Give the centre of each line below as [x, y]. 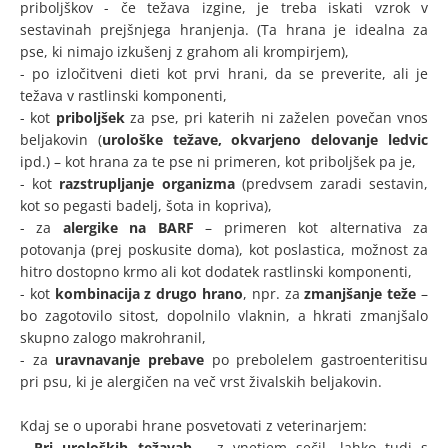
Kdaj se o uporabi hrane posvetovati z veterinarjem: [195, 426]
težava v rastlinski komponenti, [125, 96]
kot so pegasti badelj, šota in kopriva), [146, 206]
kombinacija [97, 294]
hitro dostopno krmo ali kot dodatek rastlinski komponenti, [218, 272]
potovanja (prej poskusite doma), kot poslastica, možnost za [224, 250]
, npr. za [274, 294]
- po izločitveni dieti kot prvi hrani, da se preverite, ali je [224, 74]
